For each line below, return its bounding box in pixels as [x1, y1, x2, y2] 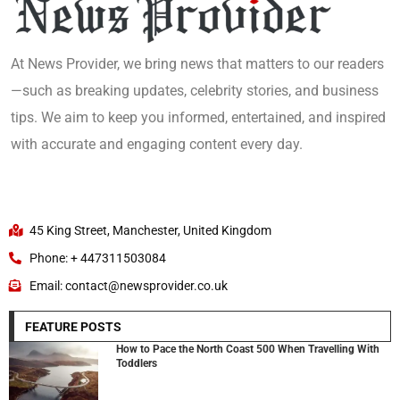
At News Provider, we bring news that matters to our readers [11, 54, 384, 72]
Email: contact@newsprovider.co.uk [29, 278, 228, 293]
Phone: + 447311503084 [29, 250, 166, 265]
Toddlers [116, 356, 157, 370]
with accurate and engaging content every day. [11, 135, 303, 153]
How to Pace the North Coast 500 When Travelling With [116, 342, 379, 355]
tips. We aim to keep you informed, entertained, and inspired [11, 108, 386, 126]
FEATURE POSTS [25, 319, 121, 334]
